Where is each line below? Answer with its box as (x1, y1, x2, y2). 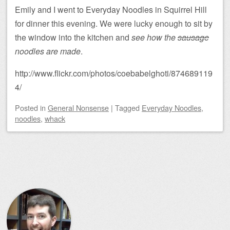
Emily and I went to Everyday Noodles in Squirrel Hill (15, 3, 207, 15)
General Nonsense (48, 102, 109, 113)
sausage (178, 31, 209, 43)
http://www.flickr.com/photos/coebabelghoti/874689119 (15, 67, 213, 79)
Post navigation (7, 172, 76, 188)
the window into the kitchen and (15, 31, 131, 43)
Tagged (115, 102, 142, 113)
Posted (15, 102, 40, 113)
